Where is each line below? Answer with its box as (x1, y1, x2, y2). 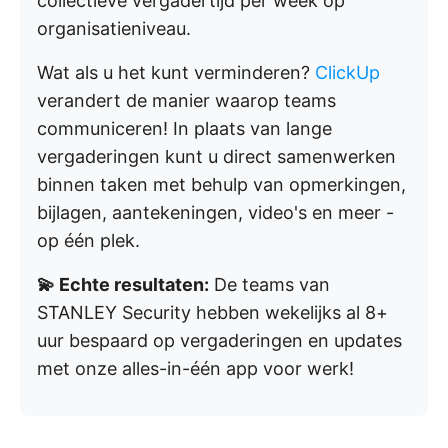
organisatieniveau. (37, 18, 191, 39)
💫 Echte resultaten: (37, 274, 209, 295)
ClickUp (315, 62, 380, 83)
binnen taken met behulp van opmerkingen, (37, 174, 406, 195)
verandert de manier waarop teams (37, 90, 336, 111)
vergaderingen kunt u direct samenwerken (37, 146, 396, 167)
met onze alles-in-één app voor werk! (37, 358, 354, 379)
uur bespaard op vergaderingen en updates (37, 330, 402, 351)
